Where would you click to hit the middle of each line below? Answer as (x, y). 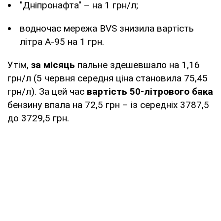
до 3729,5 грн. (38, 118)
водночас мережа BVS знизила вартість (107, 28)
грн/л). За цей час (47, 91)
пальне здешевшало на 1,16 (139, 65)
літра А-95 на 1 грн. (62, 41)
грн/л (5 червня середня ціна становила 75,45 (108, 78)
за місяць (54, 65)
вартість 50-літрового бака (150, 91)
